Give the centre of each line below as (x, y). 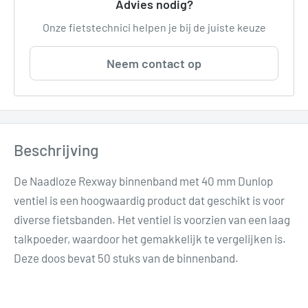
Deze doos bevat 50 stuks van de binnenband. (126, 257)
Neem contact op (154, 63)
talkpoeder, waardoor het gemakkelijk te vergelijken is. (150, 238)
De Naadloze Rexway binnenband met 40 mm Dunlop (143, 180)
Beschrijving (56, 150)
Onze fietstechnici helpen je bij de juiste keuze (154, 27)
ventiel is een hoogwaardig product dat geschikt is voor (149, 200)
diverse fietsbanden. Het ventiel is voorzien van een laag (152, 219)
